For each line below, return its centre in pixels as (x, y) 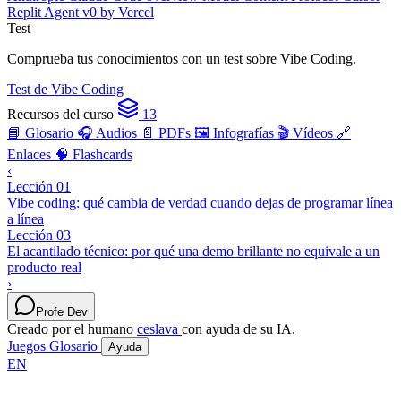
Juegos (28, 346)
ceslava (159, 328)
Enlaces (31, 154)
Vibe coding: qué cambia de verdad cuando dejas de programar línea (200, 202)
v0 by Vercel (118, 12)
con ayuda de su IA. (239, 328)
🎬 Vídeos (307, 132)
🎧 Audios (109, 132)
